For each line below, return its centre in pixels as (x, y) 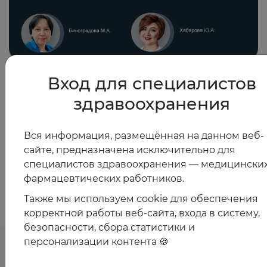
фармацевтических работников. (104, 178)
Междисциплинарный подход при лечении (109, 94)
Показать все (133, 170)
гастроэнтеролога (49, 123)
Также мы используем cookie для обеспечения (141, 198)
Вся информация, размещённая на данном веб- (144, 135)
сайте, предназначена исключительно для (130, 150)
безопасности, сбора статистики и (109, 227)
